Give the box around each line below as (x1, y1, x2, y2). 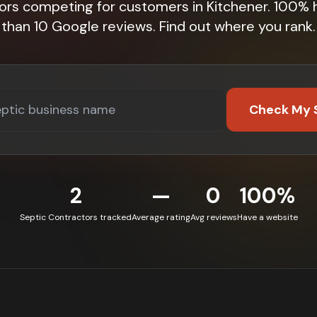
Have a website (236, 212, 298, 223)
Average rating (131, 212, 190, 223)
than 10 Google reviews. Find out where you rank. (1, 17, 316, 35)
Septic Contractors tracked (19, 212, 132, 223)
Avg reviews (190, 212, 237, 223)
